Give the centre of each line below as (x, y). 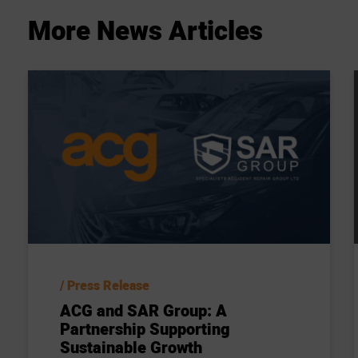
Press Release (108, 286)
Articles (216, 31)
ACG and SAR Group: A (143, 312)
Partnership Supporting (145, 330)
